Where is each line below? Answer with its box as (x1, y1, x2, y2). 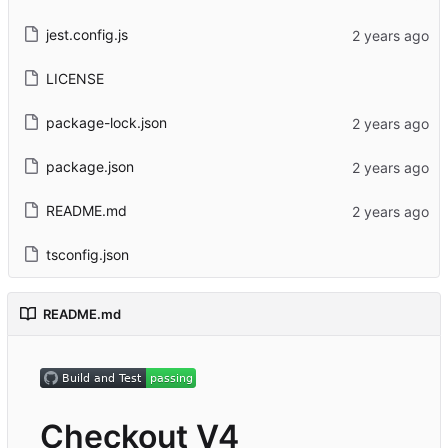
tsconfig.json (45, 246, 129, 264)
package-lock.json (45, 114, 167, 132)
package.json (45, 158, 134, 176)
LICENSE (45, 70, 104, 88)
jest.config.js (45, 26, 128, 44)
